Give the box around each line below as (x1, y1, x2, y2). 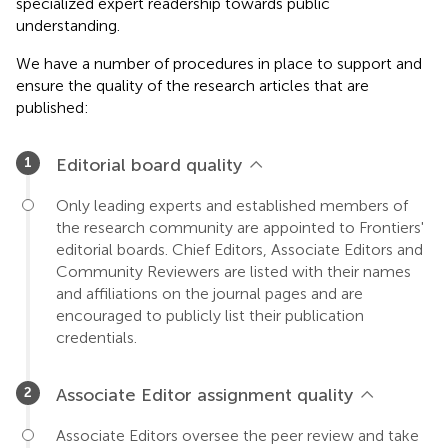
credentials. (56, 328, 137, 348)
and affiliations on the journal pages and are (56, 284, 363, 304)
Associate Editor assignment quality (56, 384, 353, 407)
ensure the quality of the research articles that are (16, 76, 369, 96)
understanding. (16, 16, 120, 36)
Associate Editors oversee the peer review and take (56, 426, 419, 446)
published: (16, 98, 89, 118)
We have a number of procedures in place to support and (16, 54, 422, 74)
